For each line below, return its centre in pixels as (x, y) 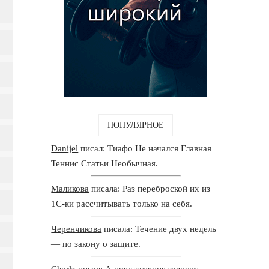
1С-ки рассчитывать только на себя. (122, 203)
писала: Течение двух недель (159, 228)
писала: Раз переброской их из (150, 188)
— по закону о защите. (96, 243)
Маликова (70, 188)
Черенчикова (77, 228)
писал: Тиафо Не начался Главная (145, 148)
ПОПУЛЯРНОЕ (135, 125)
